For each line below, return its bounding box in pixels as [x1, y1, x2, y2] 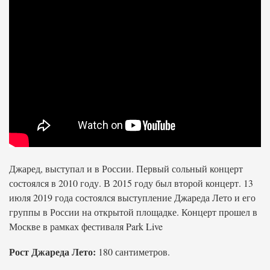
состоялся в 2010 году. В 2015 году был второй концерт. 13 [9, 177, 253, 189]
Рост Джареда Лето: [9, 245, 96, 259]
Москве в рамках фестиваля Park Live [9, 220, 163, 233]
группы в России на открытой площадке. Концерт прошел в [9, 206, 257, 218]
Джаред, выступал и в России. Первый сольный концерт [9, 162, 243, 175]
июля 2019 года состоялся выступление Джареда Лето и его [9, 191, 256, 204]
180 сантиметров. [96, 245, 170, 258]
